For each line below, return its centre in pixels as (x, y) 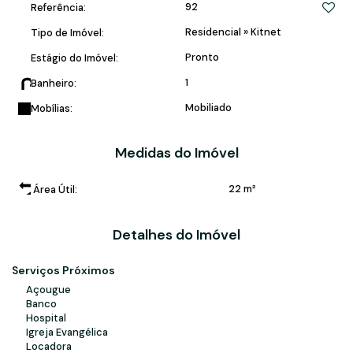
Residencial (214, 32)
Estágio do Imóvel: (74, 58)
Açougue (48, 289)
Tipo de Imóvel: (67, 33)
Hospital (46, 318)
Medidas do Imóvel (176, 152)
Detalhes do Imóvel (176, 234)
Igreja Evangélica (67, 332)
